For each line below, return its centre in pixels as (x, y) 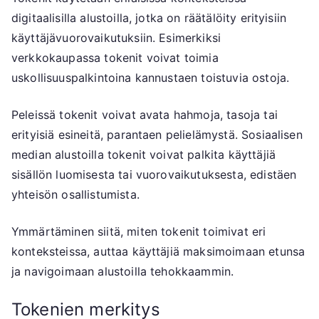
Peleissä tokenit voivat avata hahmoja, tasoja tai (145, 115)
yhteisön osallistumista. (75, 195)
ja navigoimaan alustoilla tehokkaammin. (123, 272)
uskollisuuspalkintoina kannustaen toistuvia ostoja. (151, 78)
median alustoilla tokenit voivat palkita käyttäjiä (144, 155)
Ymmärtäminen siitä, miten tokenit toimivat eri (139, 232)
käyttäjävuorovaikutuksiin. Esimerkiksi (116, 38)
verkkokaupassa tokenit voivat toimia (115, 58)
